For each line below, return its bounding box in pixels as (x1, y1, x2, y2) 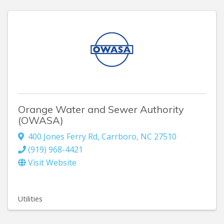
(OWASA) (18, 113, 63, 126)
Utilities (18, 194, 42, 204)
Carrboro (101, 131, 136, 142)
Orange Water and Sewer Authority (18, 102, 184, 115)
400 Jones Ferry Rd (28, 131, 97, 142)
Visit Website (28, 157, 76, 168)
